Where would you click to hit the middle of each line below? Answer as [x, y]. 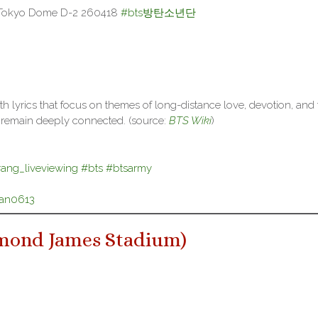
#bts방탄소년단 [158, 12]
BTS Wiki [190, 121]
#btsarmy [128, 168]
